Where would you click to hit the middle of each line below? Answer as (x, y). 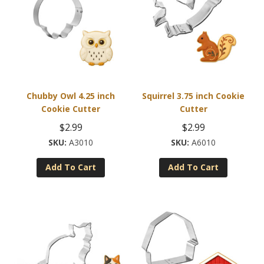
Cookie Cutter (71, 108)
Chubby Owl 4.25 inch (71, 95)
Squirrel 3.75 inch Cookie (193, 95)
